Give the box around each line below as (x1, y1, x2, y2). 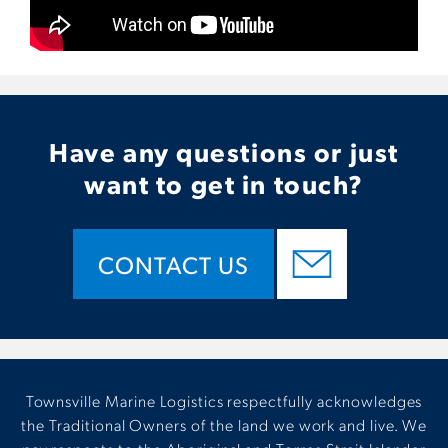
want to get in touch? (84, 166, 364, 201)
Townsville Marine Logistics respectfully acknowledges (25, 390, 423, 412)
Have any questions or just (49, 134, 399, 169)
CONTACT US (98, 249, 249, 280)
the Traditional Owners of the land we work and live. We (21, 414, 427, 436)
